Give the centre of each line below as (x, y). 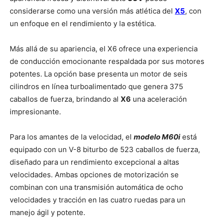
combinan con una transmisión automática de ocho (96, 187)
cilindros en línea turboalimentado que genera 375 (96, 87)
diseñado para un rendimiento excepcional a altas (94, 162)
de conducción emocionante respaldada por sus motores (107, 62)
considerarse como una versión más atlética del (92, 11)
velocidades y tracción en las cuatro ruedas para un (98, 200)
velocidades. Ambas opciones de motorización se (94, 175)
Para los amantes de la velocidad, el (72, 137)
